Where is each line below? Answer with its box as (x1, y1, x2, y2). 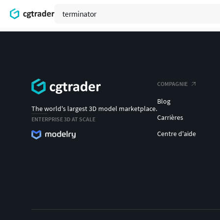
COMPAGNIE (157, 80, 188, 87)
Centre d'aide (157, 129, 196, 138)
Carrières (157, 113, 183, 122)
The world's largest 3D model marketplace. (31, 104, 157, 113)
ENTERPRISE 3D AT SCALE (31, 115, 95, 123)
